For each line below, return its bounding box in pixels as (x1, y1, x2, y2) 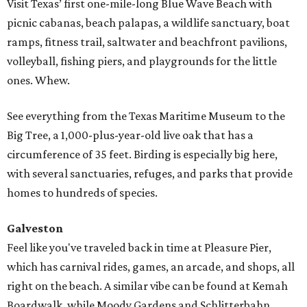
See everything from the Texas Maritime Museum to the (7, 109, 285, 123)
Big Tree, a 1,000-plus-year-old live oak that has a (7, 128, 254, 143)
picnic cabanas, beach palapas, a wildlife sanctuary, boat (7, 16, 290, 30)
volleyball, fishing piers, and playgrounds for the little (7, 54, 277, 69)
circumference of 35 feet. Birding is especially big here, (7, 147, 278, 162)
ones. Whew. (7, 73, 70, 88)
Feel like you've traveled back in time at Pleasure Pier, (7, 241, 271, 255)
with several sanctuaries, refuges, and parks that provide (7, 167, 293, 181)
